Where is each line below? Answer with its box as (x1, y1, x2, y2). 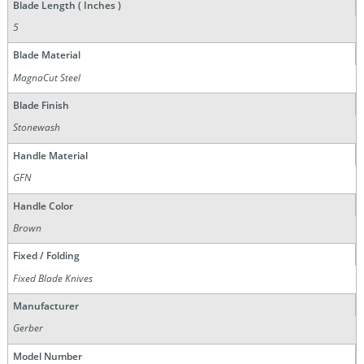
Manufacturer (12, 299, 79, 314)
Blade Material (12, 48, 80, 63)
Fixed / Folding (12, 249, 80, 263)
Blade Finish (12, 98, 69, 113)
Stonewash (13, 120, 61, 135)
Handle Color (12, 198, 73, 213)
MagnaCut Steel (13, 70, 81, 84)
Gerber (13, 321, 44, 336)
